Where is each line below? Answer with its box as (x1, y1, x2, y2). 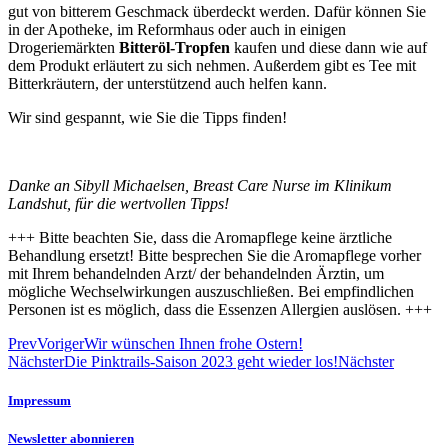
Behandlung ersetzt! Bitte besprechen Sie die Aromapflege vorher (8, 246, 421, 264)
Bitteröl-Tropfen (119, 38, 230, 56)
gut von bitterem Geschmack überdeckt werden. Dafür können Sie (8, 2, 426, 20)
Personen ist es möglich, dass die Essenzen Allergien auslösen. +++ (8, 300, 436, 318)
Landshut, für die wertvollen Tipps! (8, 194, 229, 212)
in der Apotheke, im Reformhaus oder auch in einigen (8, 20, 346, 38)
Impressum (8, 393, 71, 409)
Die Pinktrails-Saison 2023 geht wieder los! (64, 352, 338, 370)
